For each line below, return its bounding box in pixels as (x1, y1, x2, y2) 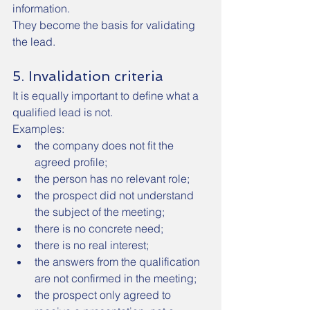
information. (12, 1, 70, 15)
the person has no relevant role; (35, 172, 190, 185)
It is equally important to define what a (12, 89, 201, 102)
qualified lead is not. (12, 105, 113, 119)
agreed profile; (35, 155, 107, 169)
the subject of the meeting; (35, 205, 165, 219)
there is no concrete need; (35, 221, 163, 235)
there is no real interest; (35, 238, 149, 252)
